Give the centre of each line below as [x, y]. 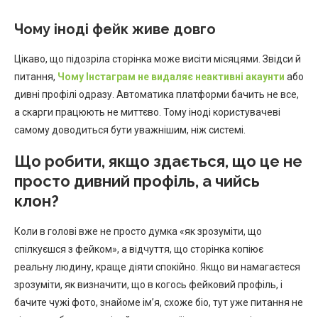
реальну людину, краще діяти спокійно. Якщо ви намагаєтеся [157, 267]
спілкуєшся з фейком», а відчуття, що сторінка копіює [139, 249]
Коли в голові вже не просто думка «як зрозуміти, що [138, 231]
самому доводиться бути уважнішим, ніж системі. [130, 130]
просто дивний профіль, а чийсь [137, 181]
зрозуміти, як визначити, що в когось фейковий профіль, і [148, 284]
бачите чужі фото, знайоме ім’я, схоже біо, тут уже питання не [159, 302]
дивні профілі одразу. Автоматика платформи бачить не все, [157, 94]
